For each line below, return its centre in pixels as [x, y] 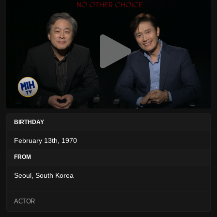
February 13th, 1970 [46, 141]
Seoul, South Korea [44, 176]
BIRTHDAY [29, 122]
